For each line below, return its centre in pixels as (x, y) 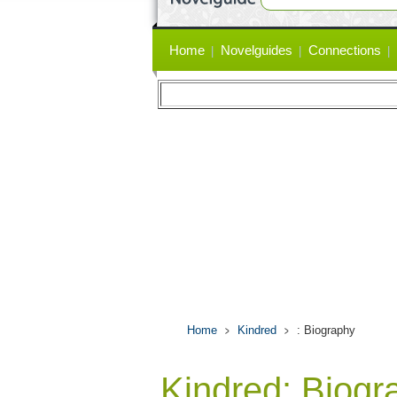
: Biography (326, 330)
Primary (180, 40)
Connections (345, 50)
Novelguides (257, 50)
